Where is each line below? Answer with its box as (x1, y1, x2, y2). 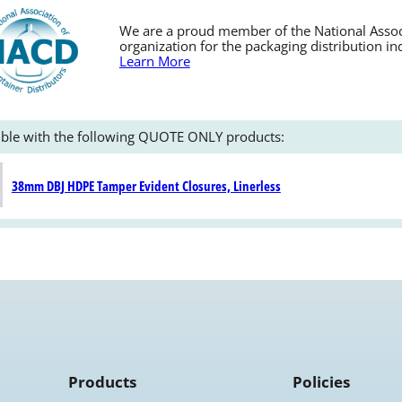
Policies (292, 371, 350, 392)
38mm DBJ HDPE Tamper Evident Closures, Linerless (11, 176, 281, 195)
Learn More (118, 51, 190, 70)
